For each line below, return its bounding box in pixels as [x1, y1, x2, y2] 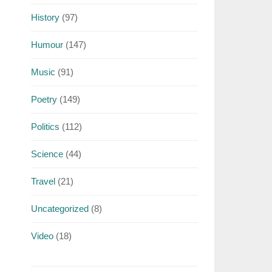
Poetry [30, 94, 57, 104]
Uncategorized [30, 203, 89, 214]
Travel [30, 176, 55, 186]
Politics [30, 121, 59, 132]
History [30, 12, 59, 22]
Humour [30, 39, 63, 50]
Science [30, 149, 63, 159]
